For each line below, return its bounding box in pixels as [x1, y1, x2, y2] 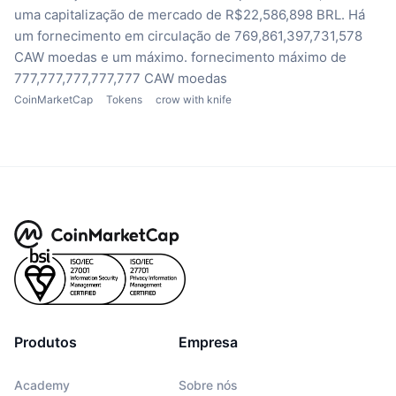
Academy [14, 377, 70, 392]
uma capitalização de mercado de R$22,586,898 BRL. [14, 5, 345, 23]
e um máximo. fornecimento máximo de [101, 48, 346, 65]
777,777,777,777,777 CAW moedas [14, 69, 227, 87]
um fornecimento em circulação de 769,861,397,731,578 [14, 27, 362, 44]
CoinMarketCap [14, 92, 93, 106]
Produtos [14, 332, 77, 351]
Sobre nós [178, 377, 238, 392]
